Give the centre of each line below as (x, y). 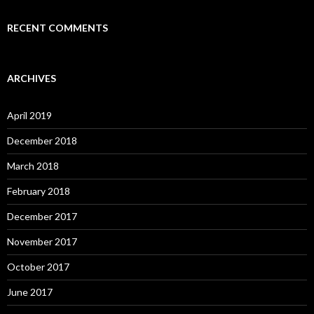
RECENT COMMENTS (57, 28)
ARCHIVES (32, 78)
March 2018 (33, 166)
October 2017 (38, 267)
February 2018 (39, 191)
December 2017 (42, 217)
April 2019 (29, 116)
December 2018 (42, 141)
